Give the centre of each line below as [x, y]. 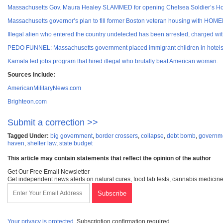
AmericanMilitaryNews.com [44, 88]
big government [71, 136]
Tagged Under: [28, 136]
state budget [76, 144]
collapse [152, 136]
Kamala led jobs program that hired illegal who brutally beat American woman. [113, 61]
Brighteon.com [27, 102]
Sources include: [31, 75]
